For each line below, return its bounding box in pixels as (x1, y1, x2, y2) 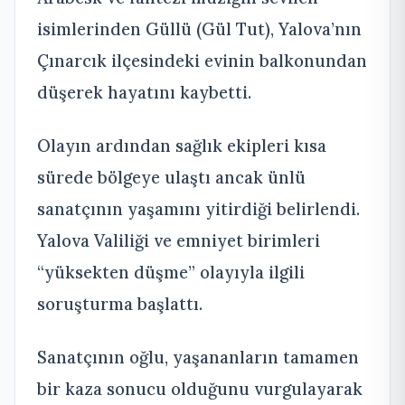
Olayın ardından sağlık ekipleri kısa (37, 134, 326, 156)
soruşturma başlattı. (37, 292, 202, 315)
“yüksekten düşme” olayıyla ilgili (37, 260, 305, 283)
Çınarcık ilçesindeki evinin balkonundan (37, 49, 367, 71)
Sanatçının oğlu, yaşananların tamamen (37, 345, 359, 368)
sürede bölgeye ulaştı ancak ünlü (37, 165, 306, 188)
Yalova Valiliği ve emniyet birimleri (37, 229, 320, 251)
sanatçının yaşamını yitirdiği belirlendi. (37, 197, 360, 220)
